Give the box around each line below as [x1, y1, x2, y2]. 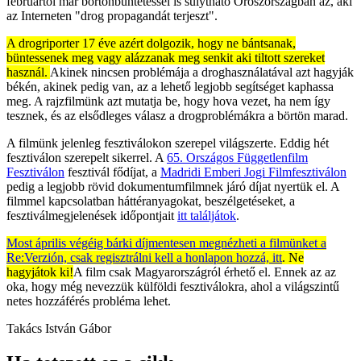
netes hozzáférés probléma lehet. [6, 293, 171, 308]
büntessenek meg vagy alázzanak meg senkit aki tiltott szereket [6, 50, 325, 64]
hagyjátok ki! [6, 264, 73, 279]
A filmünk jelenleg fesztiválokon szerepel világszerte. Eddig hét [6, 135, 329, 150]
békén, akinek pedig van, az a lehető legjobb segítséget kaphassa [6, 79, 334, 93]
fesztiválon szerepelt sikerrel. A [6, 150, 167, 164]
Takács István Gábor [6, 321, 111, 335]
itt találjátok [177, 208, 236, 222]
